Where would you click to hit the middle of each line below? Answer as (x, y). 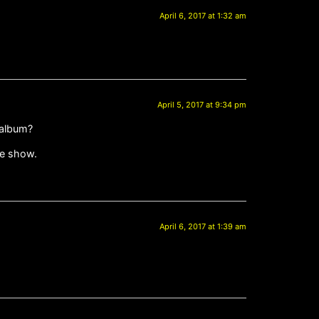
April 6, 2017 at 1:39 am (203, 226)
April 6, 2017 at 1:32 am (203, 15)
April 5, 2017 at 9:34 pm (202, 104)
